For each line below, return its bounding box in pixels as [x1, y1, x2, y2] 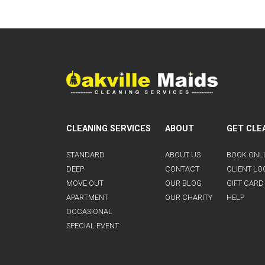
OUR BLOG [164, 179, 202, 188]
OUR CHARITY [164, 193, 212, 202]
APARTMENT [66, 193, 108, 202]
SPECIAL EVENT [66, 221, 119, 231]
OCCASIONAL [66, 207, 112, 216]
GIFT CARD [226, 179, 264, 188]
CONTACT [164, 164, 199, 174]
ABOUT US [164, 150, 201, 160]
